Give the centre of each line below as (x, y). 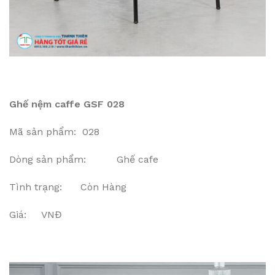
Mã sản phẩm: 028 (54, 131)
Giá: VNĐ (36, 214)
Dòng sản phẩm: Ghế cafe (84, 159)
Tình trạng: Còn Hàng (68, 187)
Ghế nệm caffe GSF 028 (67, 104)
